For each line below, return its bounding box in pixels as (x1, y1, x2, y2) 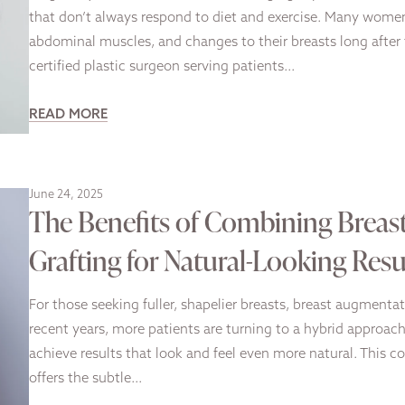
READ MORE (29, 108, 108, 122)
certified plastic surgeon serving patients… (29, 60, 295, 74)
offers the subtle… (29, 372, 142, 387)
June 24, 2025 (29, 189, 103, 202)
